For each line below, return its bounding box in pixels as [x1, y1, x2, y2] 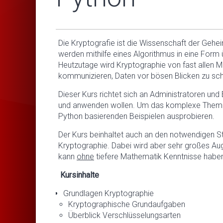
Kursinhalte [60, 170, 99, 180]
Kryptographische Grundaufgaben [68, 199, 185, 209]
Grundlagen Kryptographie [63, 188, 154, 198]
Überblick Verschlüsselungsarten [68, 210, 181, 220]
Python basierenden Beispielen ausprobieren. [58, 111, 215, 121]
